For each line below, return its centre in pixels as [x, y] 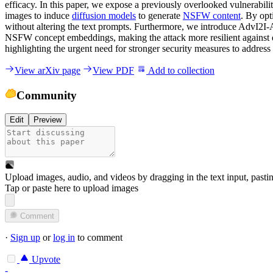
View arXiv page [48, 70]
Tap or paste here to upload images [72, 188]
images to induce [38, 15]
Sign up [25, 238]
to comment [99, 238]
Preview [48, 120]
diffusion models [104, 15]
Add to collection [180, 70]
